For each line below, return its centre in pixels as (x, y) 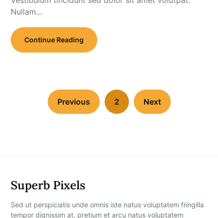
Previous (73, 101)
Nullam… (27, 11)
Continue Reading (54, 39)
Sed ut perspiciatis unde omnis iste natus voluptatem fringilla (108, 204)
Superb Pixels (48, 185)
